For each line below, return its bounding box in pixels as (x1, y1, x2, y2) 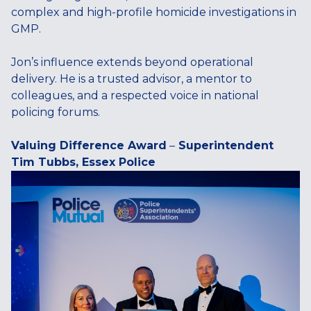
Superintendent (175, 138, 274, 152)
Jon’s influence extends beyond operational (11, 55, 253, 69)
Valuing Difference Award (11, 138, 167, 152)
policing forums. (11, 105, 103, 119)
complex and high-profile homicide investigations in (11, 5, 296, 19)
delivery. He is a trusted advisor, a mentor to (11, 72, 252, 85)
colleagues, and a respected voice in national (11, 88, 259, 102)
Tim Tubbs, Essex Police (11, 155, 155, 169)
